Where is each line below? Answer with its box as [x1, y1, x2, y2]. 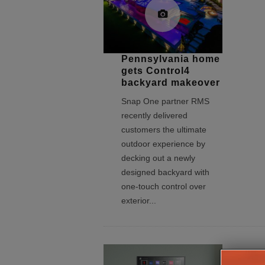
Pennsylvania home [121, 53, 220, 64]
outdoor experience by [121, 139, 205, 148]
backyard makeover [121, 77, 220, 88]
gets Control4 [121, 65, 190, 76]
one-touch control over [121, 182, 206, 191]
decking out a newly [121, 153, 195, 163]
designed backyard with [121, 167, 209, 177]
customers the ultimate [121, 125, 206, 134]
